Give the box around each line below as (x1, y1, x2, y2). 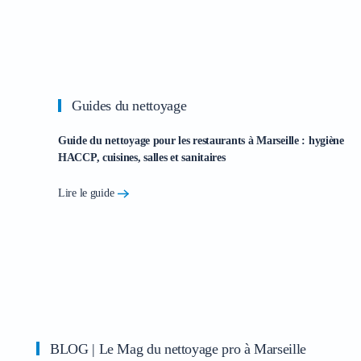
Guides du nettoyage (68, 98, 187, 114)
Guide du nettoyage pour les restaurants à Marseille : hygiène (58, 135, 344, 147)
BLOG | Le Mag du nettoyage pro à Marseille (50, 340, 306, 357)
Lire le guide (58, 186, 114, 199)
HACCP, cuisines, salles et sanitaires (58, 151, 226, 164)
